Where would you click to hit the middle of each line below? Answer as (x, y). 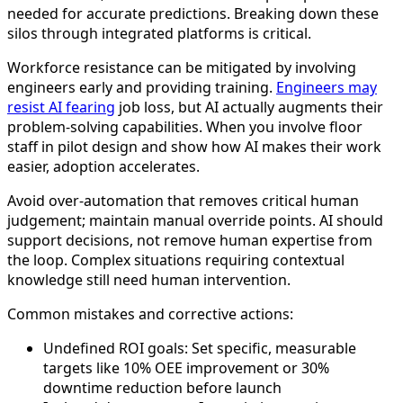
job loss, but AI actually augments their (249, 107)
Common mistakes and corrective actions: (150, 314)
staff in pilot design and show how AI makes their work (194, 147)
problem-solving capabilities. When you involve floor (185, 127)
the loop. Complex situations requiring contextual (176, 260)
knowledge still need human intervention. (149, 280)
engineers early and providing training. (142, 88)
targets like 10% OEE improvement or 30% (186, 368)
